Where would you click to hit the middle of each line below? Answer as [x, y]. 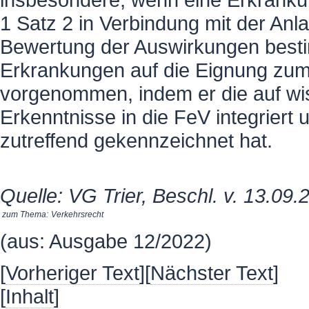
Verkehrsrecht [77, 215]
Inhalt [30, 296]
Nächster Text [212, 273]
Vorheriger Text [72, 273]
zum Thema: [25, 215]
